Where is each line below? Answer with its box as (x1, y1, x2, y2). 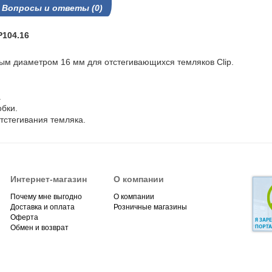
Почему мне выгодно (10, 192, 82, 201)
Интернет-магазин (10, 174, 87, 184)
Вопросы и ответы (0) (2, 3, 103, 13)
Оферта (10, 213, 38, 222)
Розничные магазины (113, 203, 187, 211)
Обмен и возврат (10, 223, 69, 232)
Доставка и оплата (10, 203, 75, 211)
